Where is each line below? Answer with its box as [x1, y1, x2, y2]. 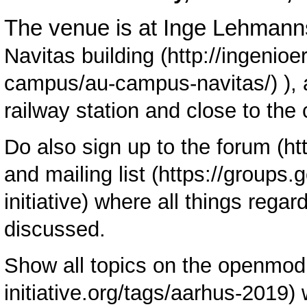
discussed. [4, 217, 106, 242]
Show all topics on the [4, 253, 219, 278]
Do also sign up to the [4, 135, 217, 160]
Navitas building [4, 44, 155, 69]
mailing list [45, 162, 146, 187]
